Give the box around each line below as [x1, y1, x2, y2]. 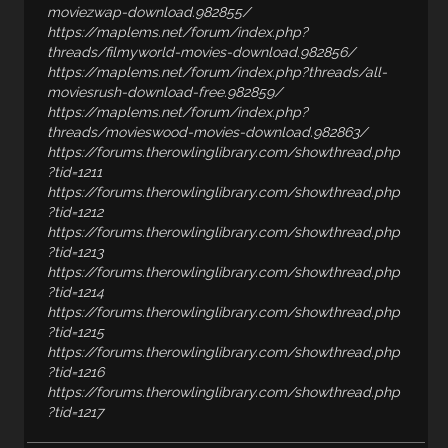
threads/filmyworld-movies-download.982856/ [47, 44, 356, 60]
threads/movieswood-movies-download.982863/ [47, 124, 368, 140]
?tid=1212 [47, 204, 104, 220]
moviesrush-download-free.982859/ [47, 84, 283, 100]
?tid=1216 [47, 364, 105, 380]
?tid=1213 [47, 244, 104, 260]
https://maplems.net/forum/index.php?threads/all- [47, 64, 388, 80]
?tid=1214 [47, 284, 105, 300]
